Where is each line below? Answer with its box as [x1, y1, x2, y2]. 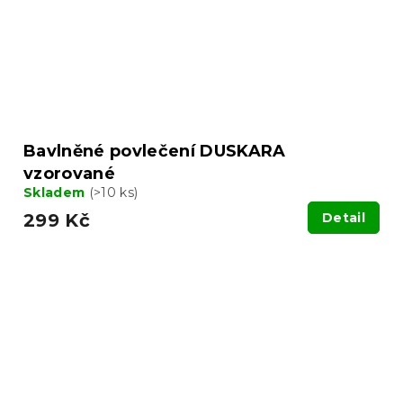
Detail [322, 209, 365, 226]
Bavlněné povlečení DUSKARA [23, 140, 286, 161]
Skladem [23, 184, 89, 201]
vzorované [23, 163, 116, 184]
